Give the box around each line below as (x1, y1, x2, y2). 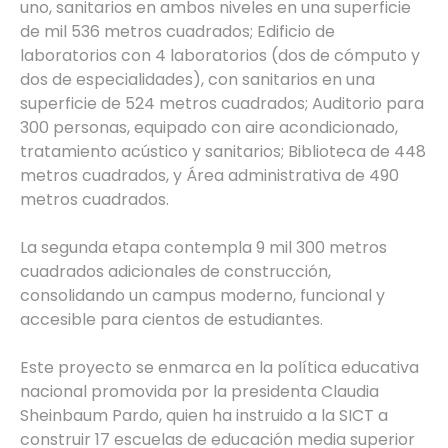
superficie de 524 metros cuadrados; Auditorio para (20, 92, 424, 116)
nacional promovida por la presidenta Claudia (20, 380, 379, 404)
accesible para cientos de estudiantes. (20, 308, 323, 332)
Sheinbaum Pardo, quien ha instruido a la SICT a (20, 404, 388, 428)
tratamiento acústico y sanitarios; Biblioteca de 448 (20, 140, 426, 164)
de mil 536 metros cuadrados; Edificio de (20, 20, 335, 44)
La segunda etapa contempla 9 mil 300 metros (20, 236, 387, 260)
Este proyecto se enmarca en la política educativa (20, 356, 419, 380)
